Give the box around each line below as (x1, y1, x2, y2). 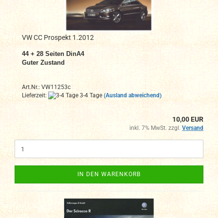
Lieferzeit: (22, 91, 48, 99)
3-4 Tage (78, 91, 102, 99)
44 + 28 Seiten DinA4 (22, 50, 84, 57)
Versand (182, 125, 203, 132)
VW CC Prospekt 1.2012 (22, 33, 94, 41)
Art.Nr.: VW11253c (22, 83, 71, 91)
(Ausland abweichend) (104, 91, 162, 99)
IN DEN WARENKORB (77, 171, 141, 178)
